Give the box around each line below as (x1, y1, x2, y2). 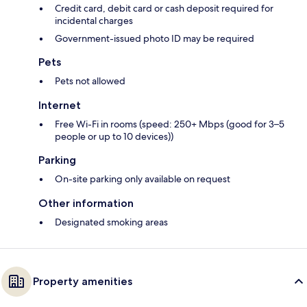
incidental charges (55, 14, 133, 27)
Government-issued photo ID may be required (55, 32, 254, 45)
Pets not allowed (55, 75, 125, 88)
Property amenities (33, 275, 132, 288)
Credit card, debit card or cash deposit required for (55, 2, 273, 15)
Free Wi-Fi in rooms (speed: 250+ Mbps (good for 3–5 (55, 118, 284, 131)
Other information (38, 197, 134, 210)
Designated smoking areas (55, 216, 168, 229)
